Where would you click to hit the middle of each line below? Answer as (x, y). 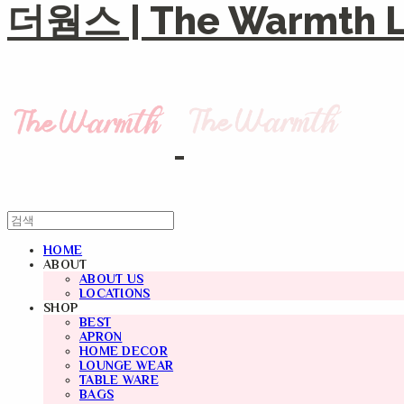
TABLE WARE (119, 380)
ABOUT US (112, 279)
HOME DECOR (124, 351)
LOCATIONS (115, 294)
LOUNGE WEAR (127, 366)
